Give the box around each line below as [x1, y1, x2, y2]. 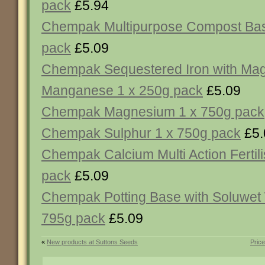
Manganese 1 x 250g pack [41, 83, 203, 98]
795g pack [41, 211, 105, 226]
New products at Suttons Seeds [47, 238, 138, 245]
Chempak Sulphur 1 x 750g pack [41, 125, 241, 141]
